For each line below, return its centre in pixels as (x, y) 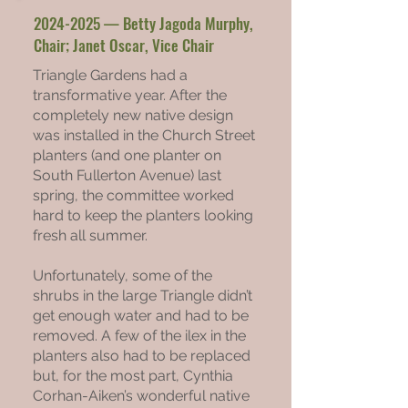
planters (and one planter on (127, 155)
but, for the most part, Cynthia (133, 376)
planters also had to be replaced (142, 356)
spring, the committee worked (133, 195)
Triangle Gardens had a (110, 75)
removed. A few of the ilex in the (139, 336)
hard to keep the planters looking (143, 215)
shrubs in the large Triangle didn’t (143, 296)
